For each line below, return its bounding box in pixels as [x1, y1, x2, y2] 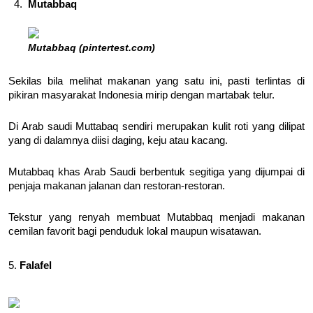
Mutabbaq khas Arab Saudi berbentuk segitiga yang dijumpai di [8, 166, 305, 177]
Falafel [20, 259, 52, 271]
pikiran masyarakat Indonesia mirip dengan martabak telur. [8, 89, 275, 101]
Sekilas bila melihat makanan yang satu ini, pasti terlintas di [8, 75, 305, 87]
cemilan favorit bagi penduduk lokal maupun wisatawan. [8, 225, 261, 237]
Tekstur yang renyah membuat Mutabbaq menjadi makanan [8, 211, 305, 223]
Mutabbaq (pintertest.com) [8, 41, 155, 53]
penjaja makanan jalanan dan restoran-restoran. [8, 180, 228, 191]
